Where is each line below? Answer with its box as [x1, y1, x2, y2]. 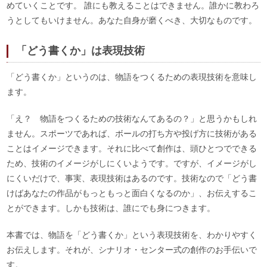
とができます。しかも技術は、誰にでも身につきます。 [7, 203, 216, 213]
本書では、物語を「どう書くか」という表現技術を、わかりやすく [7, 229, 257, 240]
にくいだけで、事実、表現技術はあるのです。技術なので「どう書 [7, 173, 257, 183]
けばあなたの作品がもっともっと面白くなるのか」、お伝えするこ [7, 188, 257, 198]
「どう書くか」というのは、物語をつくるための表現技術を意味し [7, 72, 257, 82]
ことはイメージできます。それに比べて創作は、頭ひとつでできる [7, 143, 257, 153]
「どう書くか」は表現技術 [15, 44, 145, 57]
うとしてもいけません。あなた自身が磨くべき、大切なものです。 [7, 15, 257, 25]
